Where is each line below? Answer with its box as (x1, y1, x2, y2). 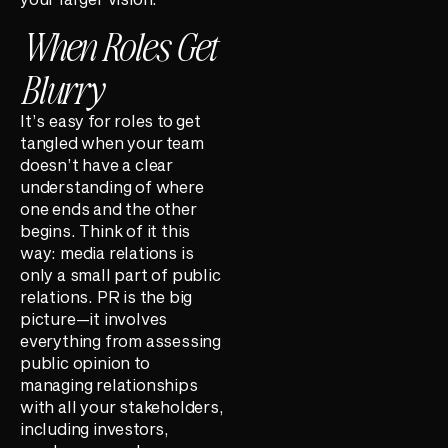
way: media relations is (20, 243, 194, 263)
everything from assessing (20, 331, 222, 351)
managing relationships (20, 375, 198, 395)
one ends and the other (20, 199, 197, 219)
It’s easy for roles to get (20, 111, 201, 131)
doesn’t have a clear (20, 155, 174, 175)
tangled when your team (20, 133, 204, 153)
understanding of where (20, 177, 204, 197)
